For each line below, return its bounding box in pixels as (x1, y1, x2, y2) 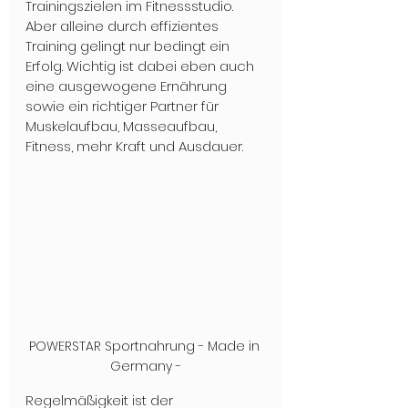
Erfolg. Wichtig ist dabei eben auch (25, 56, 258, 76)
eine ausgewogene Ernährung (25, 76, 230, 96)
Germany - (110, 357, 181, 376)
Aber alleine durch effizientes (25, 16, 222, 36)
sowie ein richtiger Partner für (25, 97, 222, 116)
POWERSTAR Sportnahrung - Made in (28, 337, 263, 356)
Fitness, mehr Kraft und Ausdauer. (25, 137, 243, 156)
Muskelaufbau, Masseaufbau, (25, 117, 220, 136)
